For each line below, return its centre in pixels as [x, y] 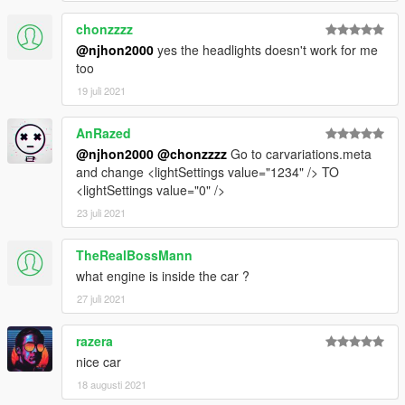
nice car [99, 362]
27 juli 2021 [101, 299]
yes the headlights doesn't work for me [266, 50]
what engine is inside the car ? [163, 276]
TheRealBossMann [134, 255]
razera [94, 341]
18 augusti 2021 [112, 385]
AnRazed [104, 133]
